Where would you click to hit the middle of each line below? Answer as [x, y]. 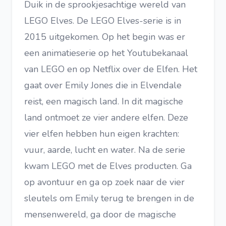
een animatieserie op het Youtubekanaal [106, 53]
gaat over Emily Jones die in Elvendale [103, 85]
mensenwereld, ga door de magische [100, 214]
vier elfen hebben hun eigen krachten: [102, 134]
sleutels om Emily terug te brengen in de [109, 198]
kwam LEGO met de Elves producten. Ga [108, 166]
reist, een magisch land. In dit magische [104, 101]
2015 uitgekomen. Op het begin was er [105, 37]
